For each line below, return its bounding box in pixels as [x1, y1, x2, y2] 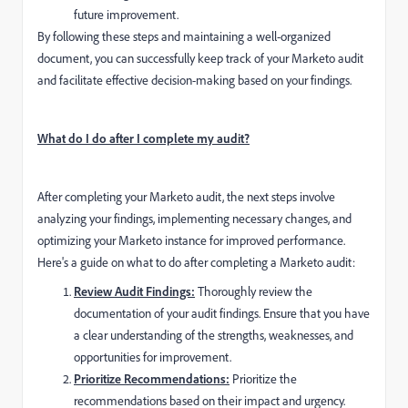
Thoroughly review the [198, 282, 312, 299]
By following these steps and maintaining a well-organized [37, 27, 331, 44]
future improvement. [74, 5, 178, 22]
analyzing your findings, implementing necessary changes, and [37, 209, 352, 226]
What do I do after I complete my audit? [37, 129, 250, 146]
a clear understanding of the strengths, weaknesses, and [74, 326, 353, 342]
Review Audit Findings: [74, 282, 195, 299]
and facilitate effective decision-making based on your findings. [37, 71, 352, 87]
